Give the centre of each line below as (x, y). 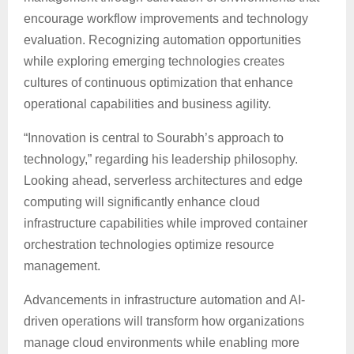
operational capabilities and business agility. (147, 104)
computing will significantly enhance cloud (142, 202)
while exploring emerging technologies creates (154, 62)
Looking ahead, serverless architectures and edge (163, 181)
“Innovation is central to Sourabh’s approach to (154, 138)
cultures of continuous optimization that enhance (158, 83)
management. (62, 266)
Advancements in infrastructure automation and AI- (164, 300)
